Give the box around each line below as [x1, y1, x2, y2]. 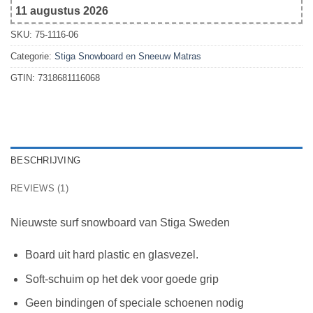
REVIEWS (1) [10, 183, 68, 194]
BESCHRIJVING [10, 155, 81, 166]
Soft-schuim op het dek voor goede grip [24, 272, 219, 285]
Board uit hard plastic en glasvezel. [24, 248, 198, 261]
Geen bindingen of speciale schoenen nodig [24, 297, 244, 310]
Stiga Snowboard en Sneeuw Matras [54, 51, 201, 62]
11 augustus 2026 [15, 4, 108, 17]
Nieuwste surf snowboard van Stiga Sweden [10, 217, 230, 229]
